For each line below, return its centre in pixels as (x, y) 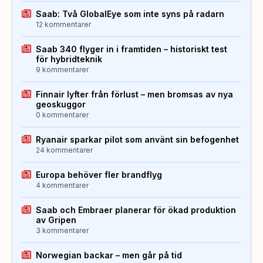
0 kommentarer (62, 114)
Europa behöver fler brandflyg (99, 174)
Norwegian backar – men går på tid (109, 255)
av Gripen (56, 220)
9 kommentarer (62, 69)
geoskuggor (61, 104)
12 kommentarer (63, 24)
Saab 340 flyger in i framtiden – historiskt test (131, 49)
